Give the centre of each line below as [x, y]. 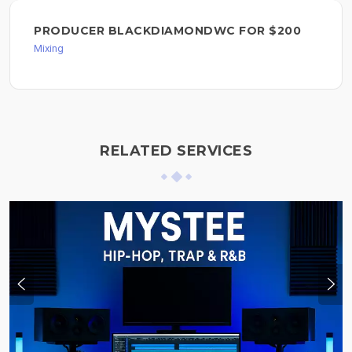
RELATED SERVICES [176, 151]
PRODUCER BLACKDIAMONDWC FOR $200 [167, 31]
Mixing [49, 49]
